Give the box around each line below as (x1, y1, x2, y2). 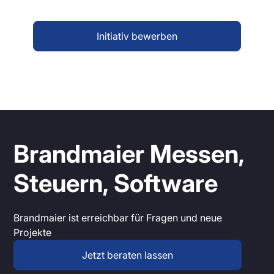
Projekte (13, 226, 52, 239)
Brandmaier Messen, (13, 138, 245, 169)
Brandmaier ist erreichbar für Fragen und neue (13, 211, 223, 224)
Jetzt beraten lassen (82, 248, 174, 261)
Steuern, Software (13, 168, 218, 198)
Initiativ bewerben (97, 29, 177, 42)
